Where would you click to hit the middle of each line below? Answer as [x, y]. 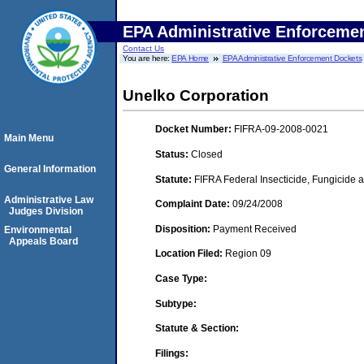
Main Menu [29, 138]
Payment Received [255, 229]
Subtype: [176, 303]
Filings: [172, 353]
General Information [50, 169]
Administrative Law [49, 200]
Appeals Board [43, 241]
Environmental [38, 230]
